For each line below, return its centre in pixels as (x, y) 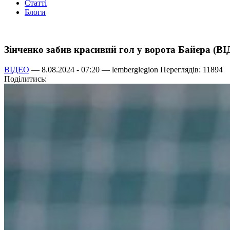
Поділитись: (25, 79)
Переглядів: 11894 (190, 69)
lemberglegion (135, 69)
